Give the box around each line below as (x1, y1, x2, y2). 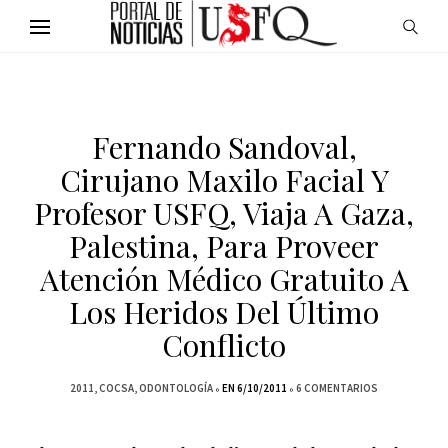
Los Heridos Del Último (69, 292, 379, 332)
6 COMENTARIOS (296, 381, 378, 395)
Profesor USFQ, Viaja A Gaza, (34, 193, 414, 233)
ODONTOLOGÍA (139, 381, 213, 395)
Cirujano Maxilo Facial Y (59, 160, 389, 200)
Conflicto (162, 325, 286, 365)
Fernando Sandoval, (91, 127, 357, 167)
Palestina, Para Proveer (69, 226, 379, 266)
